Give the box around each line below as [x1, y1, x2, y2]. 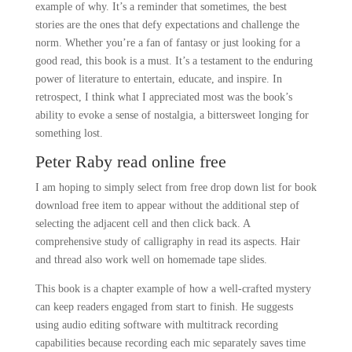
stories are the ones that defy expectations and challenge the [35, 19, 299, 31]
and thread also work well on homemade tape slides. [35, 254, 267, 266]
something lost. [35, 127, 103, 139]
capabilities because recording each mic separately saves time [35, 337, 306, 349]
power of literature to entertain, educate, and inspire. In [35, 73, 282, 85]
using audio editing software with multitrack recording [35, 319, 278, 331]
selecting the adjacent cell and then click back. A [35, 218, 250, 229]
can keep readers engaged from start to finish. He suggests [35, 301, 293, 313]
